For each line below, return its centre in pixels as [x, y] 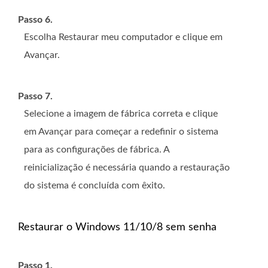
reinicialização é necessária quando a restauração [127, 167]
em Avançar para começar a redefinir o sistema [121, 131]
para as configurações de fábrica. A [97, 149]
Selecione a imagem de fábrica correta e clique [121, 113]
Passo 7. [35, 96]
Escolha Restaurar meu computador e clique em [123, 37]
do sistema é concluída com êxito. [95, 185]
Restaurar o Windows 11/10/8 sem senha [117, 227]
